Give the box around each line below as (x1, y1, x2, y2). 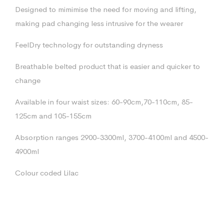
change (15, 75, 40, 85)
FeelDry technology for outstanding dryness (15, 39, 163, 49)
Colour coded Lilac (15, 167, 78, 177)
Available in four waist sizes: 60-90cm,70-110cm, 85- (15, 96, 193, 106)
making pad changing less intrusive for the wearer (15, 18, 183, 28)
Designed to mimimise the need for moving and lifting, (15, 4, 196, 14)
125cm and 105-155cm (15, 110, 91, 120)
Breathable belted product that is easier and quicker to (15, 61, 200, 71)
